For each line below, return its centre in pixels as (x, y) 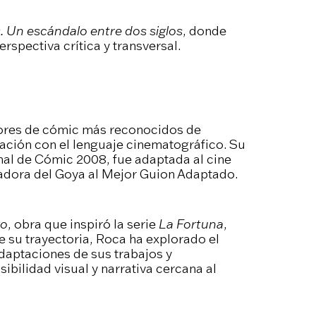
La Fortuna (191, 224)
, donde (204, 31)
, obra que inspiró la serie (83, 224)
